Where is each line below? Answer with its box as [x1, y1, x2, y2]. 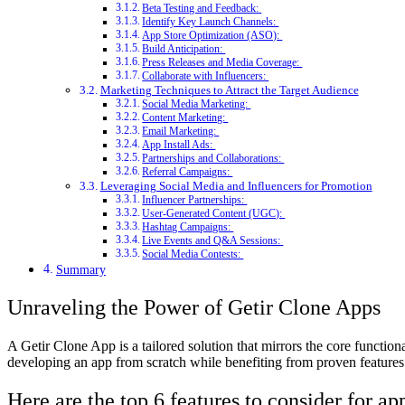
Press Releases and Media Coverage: [142, 56, 303, 69]
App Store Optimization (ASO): [142, 29, 283, 42]
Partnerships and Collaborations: [142, 152, 285, 165]
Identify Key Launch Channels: [142, 15, 279, 28]
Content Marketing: [142, 111, 229, 124]
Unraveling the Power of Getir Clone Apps [7, 295, 381, 319]
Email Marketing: [142, 125, 220, 137]
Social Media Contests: [142, 248, 244, 260]
